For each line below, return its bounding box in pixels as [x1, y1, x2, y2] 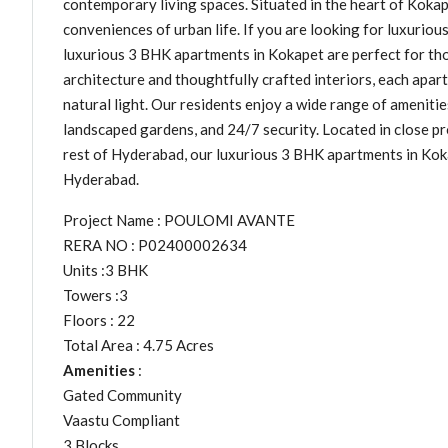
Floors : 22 [63, 310, 135, 329]
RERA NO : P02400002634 [63, 235, 247, 254]
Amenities [63, 360, 135, 379]
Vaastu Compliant [63, 410, 180, 429]
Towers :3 [63, 285, 128, 304]
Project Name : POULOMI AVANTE [63, 210, 295, 229]
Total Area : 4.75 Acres [63, 335, 214, 354]
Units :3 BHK [63, 260, 148, 279]
